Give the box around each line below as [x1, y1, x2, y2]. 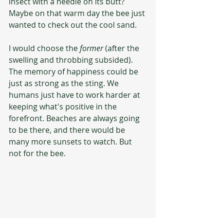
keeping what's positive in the [9, 101, 119, 112]
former [80, 43, 103, 54]
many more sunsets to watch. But [9, 136, 134, 147]
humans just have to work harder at [9, 90, 142, 100]
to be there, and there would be [9, 125, 127, 135]
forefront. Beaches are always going [9, 113, 142, 124]
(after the [103, 43, 141, 54]
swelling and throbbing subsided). [9, 54, 137, 65]
